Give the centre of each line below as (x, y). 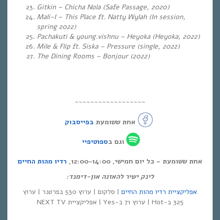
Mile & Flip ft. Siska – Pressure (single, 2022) (108, 46)
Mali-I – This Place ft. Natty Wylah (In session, (111, 17)
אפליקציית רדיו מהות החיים (159, 192)
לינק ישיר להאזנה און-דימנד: (110, 177)
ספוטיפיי (95, 141)
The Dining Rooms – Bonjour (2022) (93, 56)
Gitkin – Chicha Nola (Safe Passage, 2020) (103, 7)
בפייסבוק (79, 122)
